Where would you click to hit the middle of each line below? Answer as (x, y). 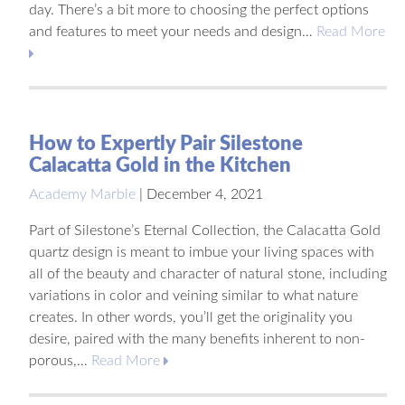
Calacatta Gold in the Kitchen (160, 165)
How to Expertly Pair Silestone (166, 143)
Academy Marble (82, 194)
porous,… (60, 360)
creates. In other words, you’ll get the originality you (191, 317)
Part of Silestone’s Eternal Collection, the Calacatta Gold (205, 230)
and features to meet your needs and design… (173, 31)
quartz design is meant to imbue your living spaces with (202, 252)
